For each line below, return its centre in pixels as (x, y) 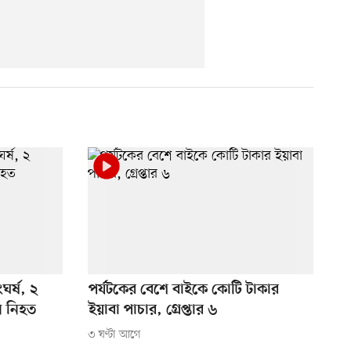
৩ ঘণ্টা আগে (114, 335)
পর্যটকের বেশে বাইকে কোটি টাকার (183, 291)
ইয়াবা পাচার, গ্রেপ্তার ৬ (153, 311)
